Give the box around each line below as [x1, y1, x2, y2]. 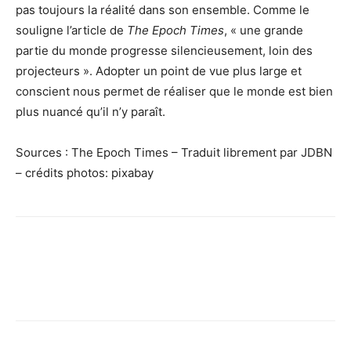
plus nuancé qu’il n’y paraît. [16, 104, 165, 120]
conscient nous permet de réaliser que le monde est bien [16, 84, 333, 100]
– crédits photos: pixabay [16, 165, 154, 181]
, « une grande [224, 23, 303, 38]
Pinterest [158, 278, 201, 293]
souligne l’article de [16, 23, 127, 38]
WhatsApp [233, 278, 282, 293]
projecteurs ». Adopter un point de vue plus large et [16, 63, 302, 79]
